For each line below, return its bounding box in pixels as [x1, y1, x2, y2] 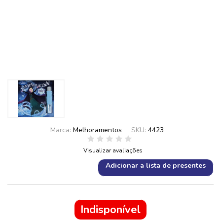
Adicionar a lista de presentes [106, 161, 206, 170]
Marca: [50, 125, 73, 135]
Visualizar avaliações [83, 147, 143, 154]
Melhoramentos [73, 125, 122, 135]
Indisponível [80, 202, 141, 217]
